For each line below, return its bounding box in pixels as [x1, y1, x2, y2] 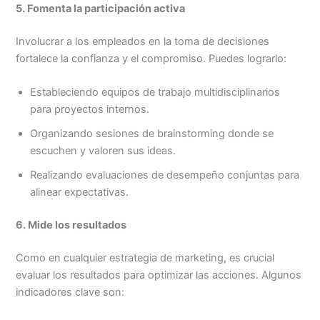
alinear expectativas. [30, 186, 129, 199]
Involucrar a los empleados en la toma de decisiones [16, 35, 270, 49]
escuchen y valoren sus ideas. [30, 144, 176, 158]
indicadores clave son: [16, 286, 125, 299]
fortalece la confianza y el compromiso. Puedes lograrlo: [16, 52, 287, 66]
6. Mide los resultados [16, 219, 127, 232]
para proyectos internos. [30, 103, 150, 116]
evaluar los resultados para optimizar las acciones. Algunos [16, 269, 302, 282]
